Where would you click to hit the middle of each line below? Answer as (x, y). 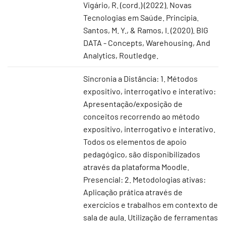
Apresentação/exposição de (133, 104)
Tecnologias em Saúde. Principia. (141, 17)
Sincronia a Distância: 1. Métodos (140, 78)
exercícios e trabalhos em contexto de (151, 205)
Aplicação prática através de (133, 192)
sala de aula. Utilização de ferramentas (151, 217)
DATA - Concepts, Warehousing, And (147, 43)
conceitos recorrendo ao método (142, 116)
